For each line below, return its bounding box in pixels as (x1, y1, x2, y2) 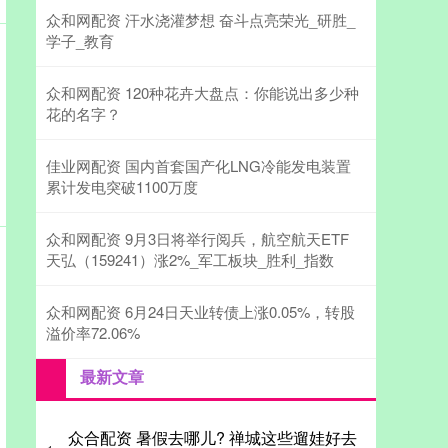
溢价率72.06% (46, 322, 140, 344)
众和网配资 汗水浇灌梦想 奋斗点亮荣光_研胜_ (46, 9, 355, 31)
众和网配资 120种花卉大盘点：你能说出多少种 (46, 82, 359, 104)
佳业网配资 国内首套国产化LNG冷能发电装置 (46, 155, 351, 177)
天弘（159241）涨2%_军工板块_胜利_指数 (46, 249, 334, 271)
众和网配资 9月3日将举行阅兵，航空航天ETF (46, 228, 349, 250)
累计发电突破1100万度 (46, 176, 198, 198)
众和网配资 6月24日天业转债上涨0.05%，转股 (46, 301, 355, 323)
